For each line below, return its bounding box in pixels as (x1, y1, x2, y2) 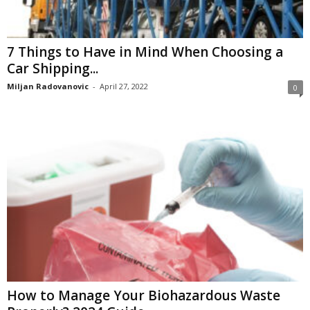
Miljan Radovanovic (7, 80, 89, 91)
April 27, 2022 (100, 80, 148, 91)
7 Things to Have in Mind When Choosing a (7, 42, 283, 61)
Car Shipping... (7, 59, 98, 77)
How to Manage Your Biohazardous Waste (7, 286, 280, 304)
